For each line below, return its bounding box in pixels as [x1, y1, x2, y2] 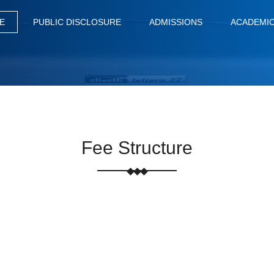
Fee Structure [81, 138, 193, 158]
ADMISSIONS [149, 17, 202, 27]
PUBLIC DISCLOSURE [33, 17, 121, 27]
